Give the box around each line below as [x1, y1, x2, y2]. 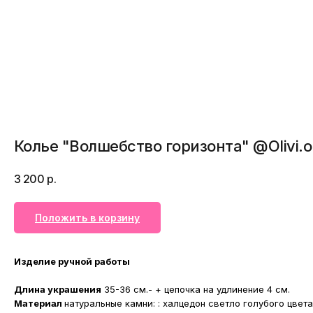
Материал [13, 298, 64, 309]
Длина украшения [13, 284, 101, 295]
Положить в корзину [34, 212, 140, 224]
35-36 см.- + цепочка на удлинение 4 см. [101, 284, 290, 295]
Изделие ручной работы [13, 256, 130, 267]
